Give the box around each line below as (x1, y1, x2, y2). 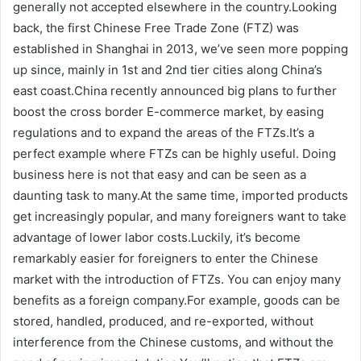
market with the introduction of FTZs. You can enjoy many (13, 271, 341, 287)
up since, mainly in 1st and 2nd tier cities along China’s (13, 61, 322, 77)
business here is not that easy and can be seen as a (13, 166, 306, 182)
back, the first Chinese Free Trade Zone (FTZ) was (13, 19, 299, 35)
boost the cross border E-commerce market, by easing (13, 103, 324, 119)
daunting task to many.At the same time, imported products (13, 187, 348, 203)
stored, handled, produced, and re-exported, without (13, 313, 313, 329)
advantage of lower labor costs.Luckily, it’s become (13, 229, 301, 245)
